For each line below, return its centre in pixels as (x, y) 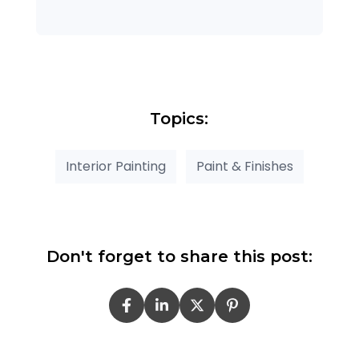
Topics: (179, 118)
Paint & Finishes (244, 166)
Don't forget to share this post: (179, 256)
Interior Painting (115, 166)
